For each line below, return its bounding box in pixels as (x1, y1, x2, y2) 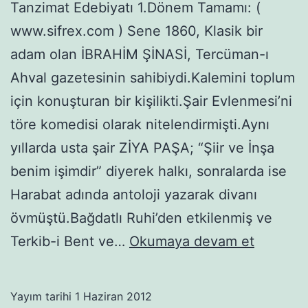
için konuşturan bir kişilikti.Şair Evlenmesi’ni (10, 92, 292, 109)
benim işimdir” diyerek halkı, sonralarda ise (10, 162, 287, 179)
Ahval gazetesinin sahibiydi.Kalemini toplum (10, 69, 295, 86)
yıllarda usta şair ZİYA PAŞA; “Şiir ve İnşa (10, 139, 274, 156)
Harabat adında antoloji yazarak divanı (10, 186, 257, 203)
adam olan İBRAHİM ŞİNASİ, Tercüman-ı (10, 45, 269, 63)
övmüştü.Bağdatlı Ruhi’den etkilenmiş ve (10, 209, 272, 226)
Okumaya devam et (129, 232, 254, 250)
